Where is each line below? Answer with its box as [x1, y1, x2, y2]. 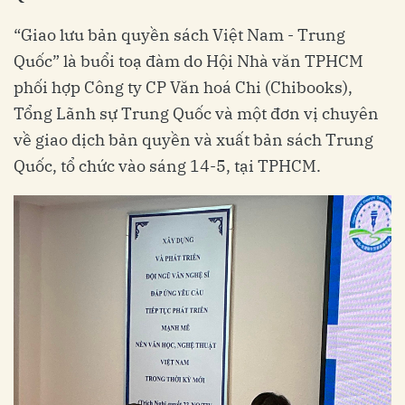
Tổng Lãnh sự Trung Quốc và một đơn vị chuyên [14, 103, 379, 124]
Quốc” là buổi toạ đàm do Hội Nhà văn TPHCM [14, 51, 363, 71]
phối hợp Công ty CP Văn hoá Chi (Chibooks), [14, 77, 353, 98]
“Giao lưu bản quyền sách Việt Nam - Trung [14, 24, 345, 45]
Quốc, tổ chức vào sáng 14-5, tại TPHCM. [14, 155, 321, 176]
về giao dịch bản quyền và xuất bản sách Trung [14, 129, 373, 150]
